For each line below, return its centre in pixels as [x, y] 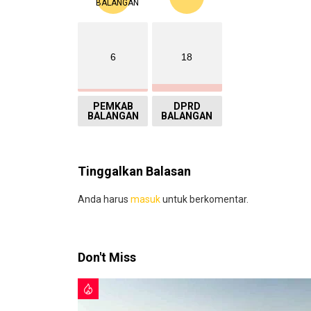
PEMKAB [113, 106]
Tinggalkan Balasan [134, 171]
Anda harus [104, 199]
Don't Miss [107, 257]
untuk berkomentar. [204, 199]
